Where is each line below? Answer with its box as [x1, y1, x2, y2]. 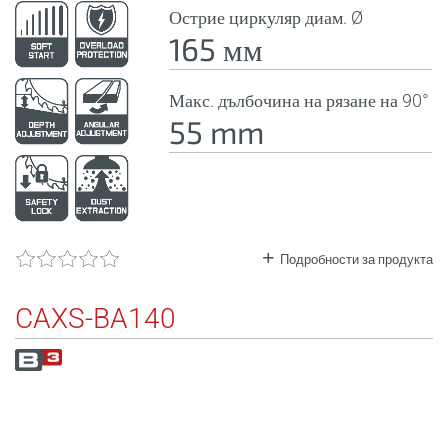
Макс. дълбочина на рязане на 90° [169, 89, 430, 111]
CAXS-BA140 [15, 301, 176, 335]
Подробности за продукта [280, 251, 433, 267]
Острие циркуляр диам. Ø [169, 6, 364, 28]
